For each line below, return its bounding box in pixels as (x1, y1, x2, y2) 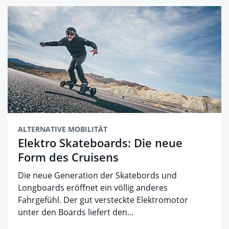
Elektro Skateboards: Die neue (18, 135, 182, 151)
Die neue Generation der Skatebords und (18, 170, 177, 181)
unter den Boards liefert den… (18, 207, 134, 218)
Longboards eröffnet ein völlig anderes (18, 182, 168, 194)
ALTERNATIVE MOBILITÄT (18, 124, 107, 134)
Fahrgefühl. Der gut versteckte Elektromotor (18, 194, 188, 206)
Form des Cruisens (18, 149, 119, 165)
